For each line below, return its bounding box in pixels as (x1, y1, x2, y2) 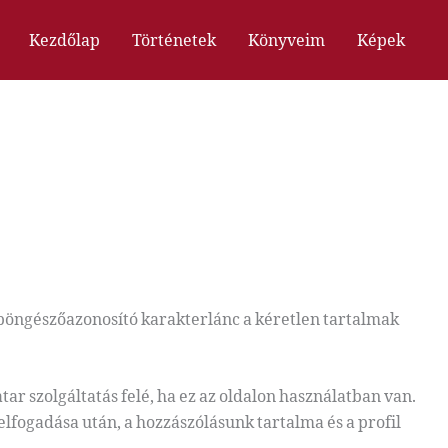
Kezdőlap (29, 29, 100, 51)
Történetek (132, 29, 216, 51)
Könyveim (248, 29, 325, 51)
